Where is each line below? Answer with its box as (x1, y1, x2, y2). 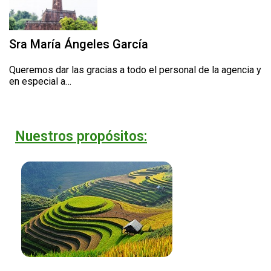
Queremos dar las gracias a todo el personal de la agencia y (9, 64, 261, 76)
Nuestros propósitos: (15, 128, 147, 145)
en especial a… (9, 76, 71, 88)
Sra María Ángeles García (9, 37, 148, 52)
